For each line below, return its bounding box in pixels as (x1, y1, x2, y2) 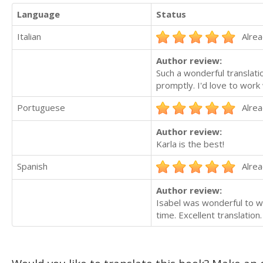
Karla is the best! (156, 137, 224, 150)
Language (17, 8, 60, 20)
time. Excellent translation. (156, 208, 262, 221)
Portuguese (17, 101, 65, 113)
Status (156, 8, 186, 20)
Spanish (17, 160, 48, 172)
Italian (17, 30, 41, 42)
